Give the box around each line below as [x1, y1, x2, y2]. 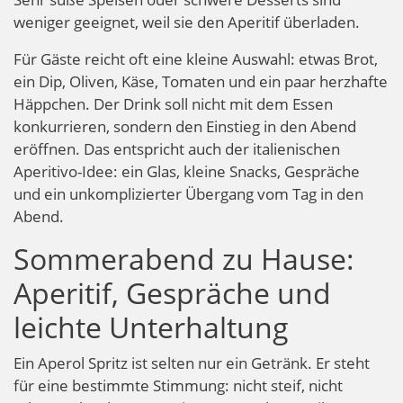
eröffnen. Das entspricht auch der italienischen [13, 138, 340, 159]
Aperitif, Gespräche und [13, 273, 331, 312]
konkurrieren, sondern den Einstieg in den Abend [13, 115, 356, 137]
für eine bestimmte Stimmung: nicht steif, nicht [13, 374, 343, 396]
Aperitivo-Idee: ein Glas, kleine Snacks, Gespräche [13, 160, 360, 182]
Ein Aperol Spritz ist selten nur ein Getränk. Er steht [13, 352, 370, 373]
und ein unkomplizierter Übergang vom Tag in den [13, 183, 363, 204]
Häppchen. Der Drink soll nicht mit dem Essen [13, 93, 333, 114]
